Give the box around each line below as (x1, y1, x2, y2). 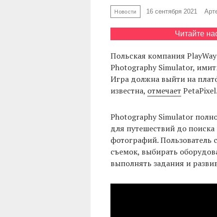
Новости (114, 8, 137, 15)
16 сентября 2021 (146, 8, 198, 15)
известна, (110, 85, 147, 96)
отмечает (147, 85, 181, 96)
